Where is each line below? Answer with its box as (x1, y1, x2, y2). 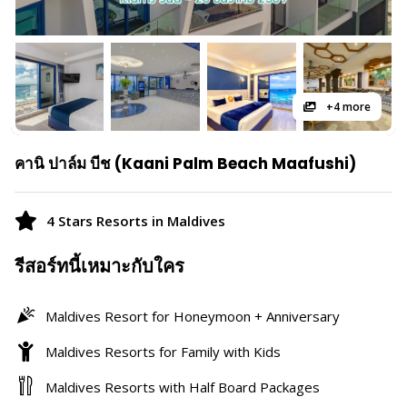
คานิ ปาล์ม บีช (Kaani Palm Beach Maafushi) (15, 153, 356, 174)
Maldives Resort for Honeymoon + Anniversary (45, 306, 340, 325)
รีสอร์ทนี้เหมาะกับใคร (15, 253, 184, 279)
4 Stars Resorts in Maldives (46, 211, 225, 230)
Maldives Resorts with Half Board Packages (45, 377, 320, 396)
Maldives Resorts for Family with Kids (45, 342, 281, 361)
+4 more (323, 99, 371, 114)
